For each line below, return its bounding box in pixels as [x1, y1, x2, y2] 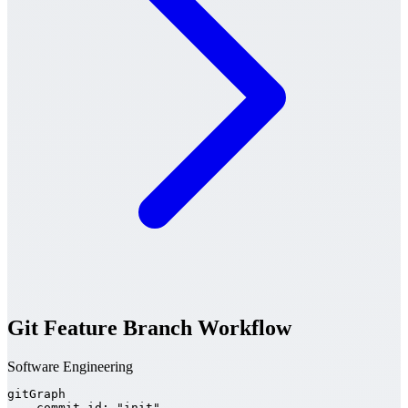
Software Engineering [7, 358, 133, 374]
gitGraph [7, 386, 66, 401]
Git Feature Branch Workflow [7, 315, 291, 340]
